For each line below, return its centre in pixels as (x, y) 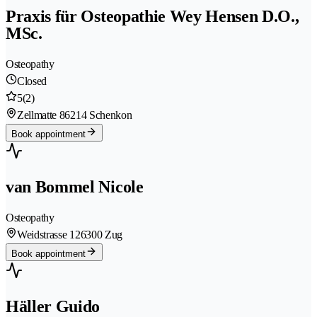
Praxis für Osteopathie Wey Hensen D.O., (152, 17)
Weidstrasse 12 (49, 234)
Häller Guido (53, 306)
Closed (32, 81)
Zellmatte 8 (41, 115)
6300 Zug (101, 234)
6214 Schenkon (98, 115)
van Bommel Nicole (75, 186)
